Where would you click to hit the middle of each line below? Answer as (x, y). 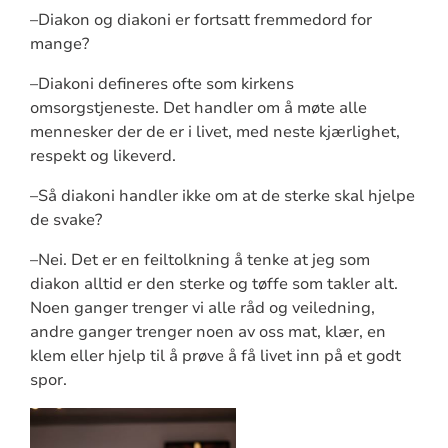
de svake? (65, 219)
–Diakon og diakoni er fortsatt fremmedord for (200, 19)
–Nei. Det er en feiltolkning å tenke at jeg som (199, 259)
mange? (59, 43)
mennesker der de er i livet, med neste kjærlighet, (214, 131)
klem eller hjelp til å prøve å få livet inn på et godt (215, 355)
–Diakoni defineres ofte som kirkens (161, 83)
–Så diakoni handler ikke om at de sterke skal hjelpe (222, 195)
